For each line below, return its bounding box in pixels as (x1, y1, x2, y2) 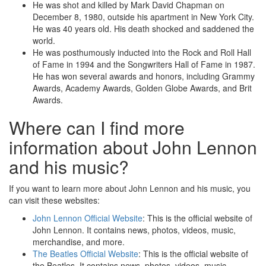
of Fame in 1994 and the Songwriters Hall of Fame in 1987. (33, 58, 255, 71)
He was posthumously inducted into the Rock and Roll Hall (33, 46, 251, 59)
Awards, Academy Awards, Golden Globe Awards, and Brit (33, 82, 252, 94)
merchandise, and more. (33, 236, 125, 248)
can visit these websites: (9, 194, 100, 207)
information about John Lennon (9, 134, 257, 160)
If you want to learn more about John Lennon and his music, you (9, 182, 251, 195)
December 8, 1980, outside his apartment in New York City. (33, 11, 254, 23)
